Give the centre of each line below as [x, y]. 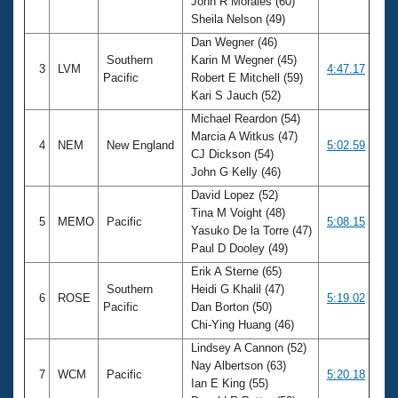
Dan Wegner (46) [232, 42]
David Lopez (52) [233, 195]
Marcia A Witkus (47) [243, 136]
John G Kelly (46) [236, 171]
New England [140, 145]
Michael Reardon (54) [244, 118]
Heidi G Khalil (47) [236, 289]
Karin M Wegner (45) [242, 60]
